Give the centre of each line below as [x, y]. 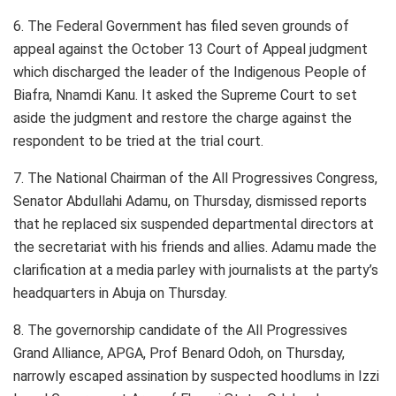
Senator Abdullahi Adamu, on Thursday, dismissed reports [190, 201]
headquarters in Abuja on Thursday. [120, 293]
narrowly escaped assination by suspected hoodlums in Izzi [196, 376]
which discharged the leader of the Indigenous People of [190, 72]
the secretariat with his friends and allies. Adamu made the [195, 247]
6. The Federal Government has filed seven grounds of [181, 26]
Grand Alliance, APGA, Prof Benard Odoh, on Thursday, [179, 353]
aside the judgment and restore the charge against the [183, 118]
